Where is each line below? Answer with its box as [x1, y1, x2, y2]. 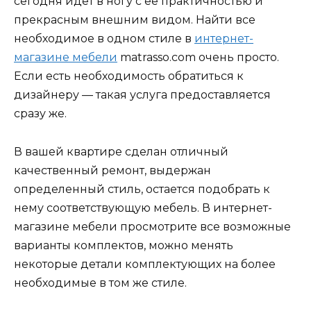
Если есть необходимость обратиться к [14, 69, 244, 83]
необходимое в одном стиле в [14, 32, 194, 46]
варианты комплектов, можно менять [14, 238, 233, 252]
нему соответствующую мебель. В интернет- [14, 201, 272, 215]
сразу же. [14, 107, 67, 121]
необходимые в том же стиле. [14, 276, 187, 289]
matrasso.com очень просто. [117, 51, 279, 65]
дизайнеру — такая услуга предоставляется [14, 88, 271, 102]
